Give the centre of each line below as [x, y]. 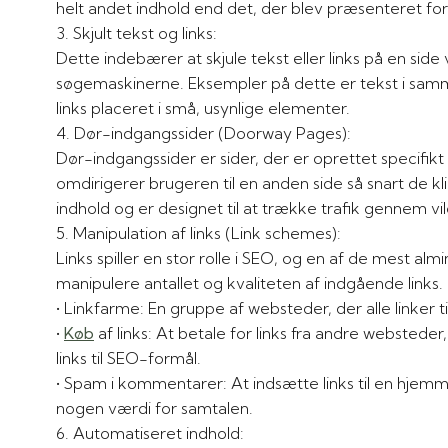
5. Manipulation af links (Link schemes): [207, 232]
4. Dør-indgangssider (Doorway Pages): [212, 132]
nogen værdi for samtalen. [154, 407]
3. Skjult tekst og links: [145, 32]
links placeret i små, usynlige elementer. [203, 107]
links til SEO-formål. [128, 357]
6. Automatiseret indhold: [158, 432]
